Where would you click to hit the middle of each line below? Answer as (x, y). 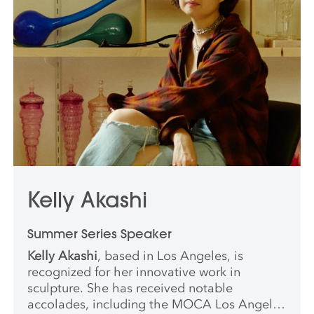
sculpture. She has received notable (130, 288)
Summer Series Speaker (100, 234)
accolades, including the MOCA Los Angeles (157, 305)
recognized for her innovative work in (134, 272)
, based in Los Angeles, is (171, 256)
